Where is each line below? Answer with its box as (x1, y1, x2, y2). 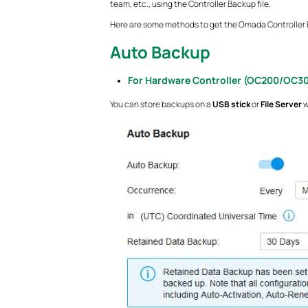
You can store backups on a (109, 98, 212, 111)
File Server (260, 98, 302, 111)
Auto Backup (109, 41, 210, 63)
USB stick (212, 98, 250, 111)
